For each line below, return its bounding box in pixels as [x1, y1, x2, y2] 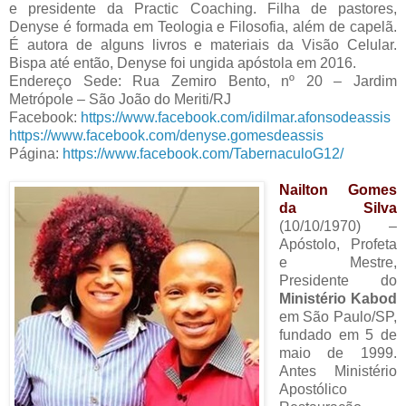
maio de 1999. [278, 345, 397, 362]
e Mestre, [278, 255, 397, 271]
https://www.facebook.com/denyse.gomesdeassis [9, 128, 324, 144]
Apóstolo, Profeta [278, 237, 397, 253]
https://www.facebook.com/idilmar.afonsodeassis [81, 110, 391, 126]
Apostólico [278, 382, 347, 398]
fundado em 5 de [278, 327, 397, 343]
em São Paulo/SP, [278, 309, 397, 325]
